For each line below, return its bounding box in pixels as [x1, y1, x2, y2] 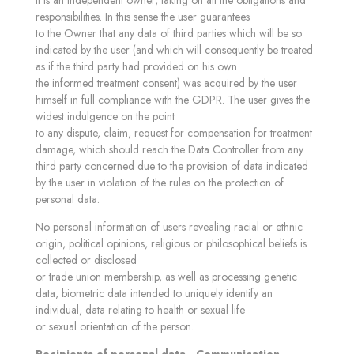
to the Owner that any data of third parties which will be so [36, 25, 302, 41]
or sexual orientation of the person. [36, 318, 194, 334]
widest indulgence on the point [36, 108, 175, 124]
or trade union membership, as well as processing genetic [36, 269, 297, 284]
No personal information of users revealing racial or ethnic [36, 219, 303, 235]
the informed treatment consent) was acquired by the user [36, 75, 297, 91]
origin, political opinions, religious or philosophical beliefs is [36, 235, 307, 251]
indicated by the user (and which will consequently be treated [36, 42, 313, 58]
